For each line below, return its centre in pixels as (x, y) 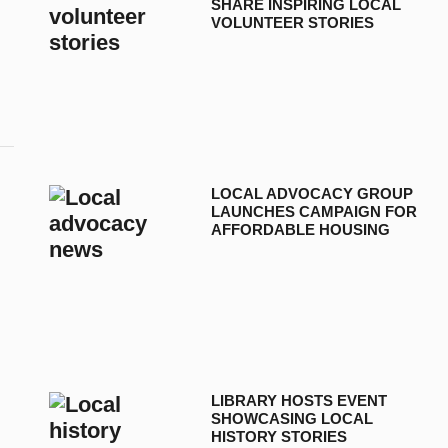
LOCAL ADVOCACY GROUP (312, 193)
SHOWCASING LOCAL (292, 418)
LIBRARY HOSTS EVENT (299, 400)
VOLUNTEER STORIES (293, 22)
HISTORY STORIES (279, 436)
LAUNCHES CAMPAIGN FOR (314, 211)
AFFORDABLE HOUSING (301, 229)
